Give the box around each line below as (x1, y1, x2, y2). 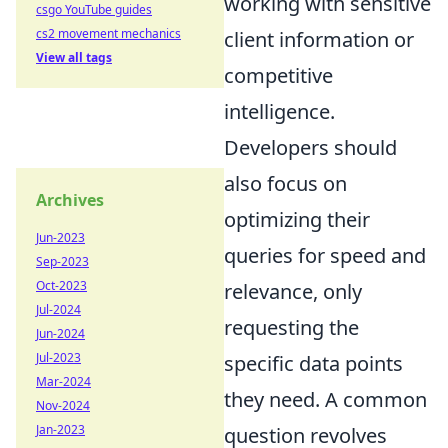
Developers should (224, 134, 397, 162)
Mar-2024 (36, 373, 91, 390)
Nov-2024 (36, 397, 90, 414)
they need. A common (224, 386, 427, 414)
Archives (36, 189, 104, 211)
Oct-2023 (36, 277, 87, 294)
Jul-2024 (36, 301, 81, 318)
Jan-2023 (36, 421, 85, 438)
